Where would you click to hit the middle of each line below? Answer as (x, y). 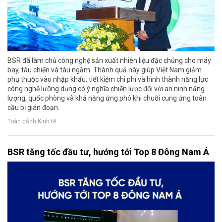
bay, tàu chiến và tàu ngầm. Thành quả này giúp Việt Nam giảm (105, 70)
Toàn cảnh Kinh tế (32, 121)
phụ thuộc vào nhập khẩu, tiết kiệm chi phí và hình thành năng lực (108, 80)
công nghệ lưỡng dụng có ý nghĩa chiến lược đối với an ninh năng (106, 89)
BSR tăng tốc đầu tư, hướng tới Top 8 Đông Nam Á (108, 152)
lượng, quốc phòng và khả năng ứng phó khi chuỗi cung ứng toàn (107, 98)
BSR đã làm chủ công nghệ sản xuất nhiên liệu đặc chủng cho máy (109, 61)
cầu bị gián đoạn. (33, 108)
